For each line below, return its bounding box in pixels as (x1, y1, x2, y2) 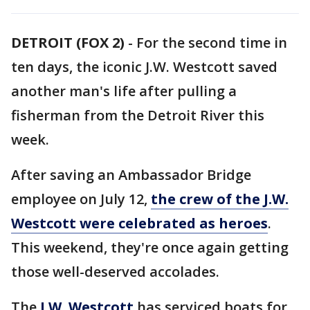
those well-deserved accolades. (11, 262, 219, 281)
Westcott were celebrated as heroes (11, 214, 268, 232)
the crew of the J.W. (151, 190, 289, 208)
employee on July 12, (11, 190, 151, 208)
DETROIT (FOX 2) (11, 33, 125, 52)
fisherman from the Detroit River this (11, 106, 264, 125)
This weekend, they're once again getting (11, 238, 289, 257)
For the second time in (136, 33, 287, 52)
